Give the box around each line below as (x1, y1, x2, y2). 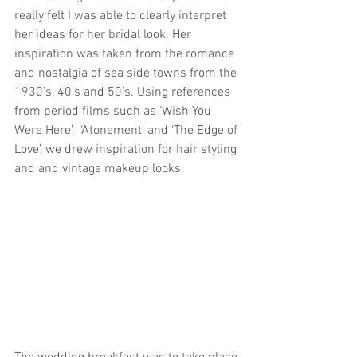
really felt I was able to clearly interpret (14, 8, 229, 24)
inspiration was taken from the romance (14, 46, 237, 62)
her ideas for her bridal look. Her (14, 27, 194, 43)
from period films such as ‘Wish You (14, 104, 214, 120)
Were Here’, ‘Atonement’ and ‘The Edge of (14, 123, 241, 139)
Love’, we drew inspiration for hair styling (14, 142, 240, 158)
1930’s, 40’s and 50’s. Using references (14, 84, 233, 100)
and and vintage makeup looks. (14, 161, 187, 177)
